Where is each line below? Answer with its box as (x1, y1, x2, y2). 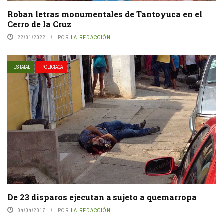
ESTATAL (13, 63, 30, 70)
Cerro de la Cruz (7, 18, 71, 29)
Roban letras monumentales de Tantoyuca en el (7, 8, 202, 19)
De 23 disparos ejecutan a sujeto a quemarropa (7, 191, 197, 202)
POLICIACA (41, 63, 63, 70)
